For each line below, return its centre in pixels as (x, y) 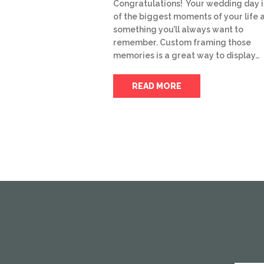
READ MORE (157, 86)
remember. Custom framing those (182, 43)
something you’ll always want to (178, 30)
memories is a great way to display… (186, 56)
